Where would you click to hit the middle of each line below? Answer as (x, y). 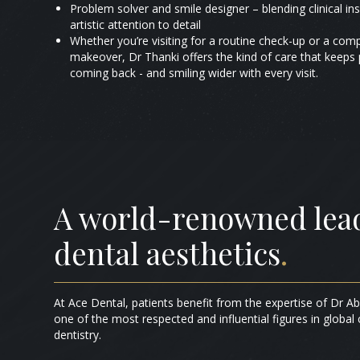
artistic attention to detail (136, 24)
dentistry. (78, 335)
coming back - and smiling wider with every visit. (194, 72)
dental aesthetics (168, 252)
